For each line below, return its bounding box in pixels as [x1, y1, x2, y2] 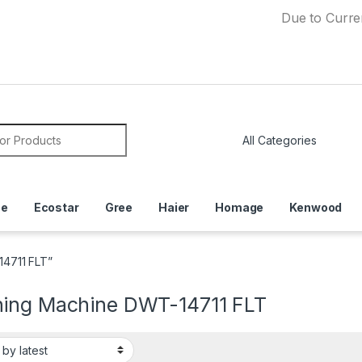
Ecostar [33, 200, 79, 214]
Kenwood [289, 200, 343, 214]
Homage [215, 200, 264, 214]
